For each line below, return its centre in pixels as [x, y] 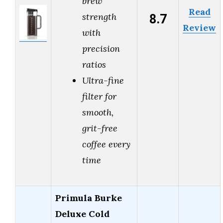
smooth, [98, 112]
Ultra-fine [103, 81]
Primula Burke [89, 198]
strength [99, 17]
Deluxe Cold [82, 214]
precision [101, 49]
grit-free [100, 128]
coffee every [106, 144]
